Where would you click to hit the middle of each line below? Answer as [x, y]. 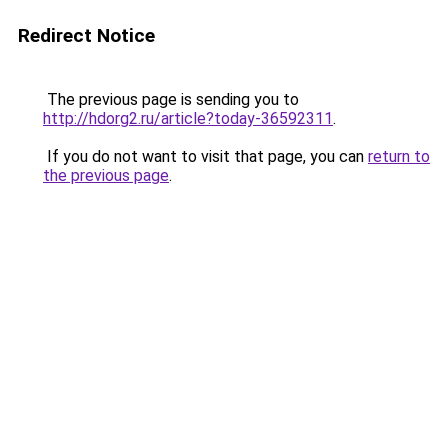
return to [399, 156]
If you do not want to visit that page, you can [205, 156]
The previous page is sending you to [171, 99]
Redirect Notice [86, 35]
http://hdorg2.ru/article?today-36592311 [188, 118]
